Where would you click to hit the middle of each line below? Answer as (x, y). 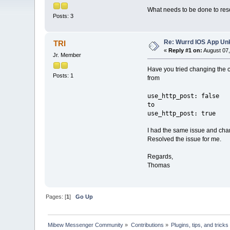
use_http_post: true (181, 113)
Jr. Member (67, 55)
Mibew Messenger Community (86, 225)
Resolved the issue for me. (184, 139)
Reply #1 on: (186, 51)
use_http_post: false (183, 96)
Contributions (147, 225)
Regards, (160, 157)
